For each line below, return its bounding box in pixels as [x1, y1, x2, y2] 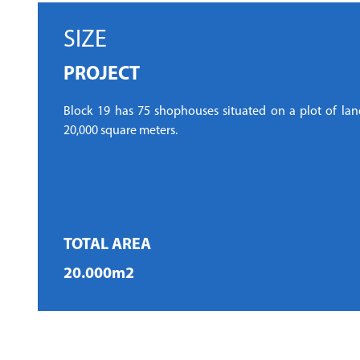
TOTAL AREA [63, 237, 151, 254]
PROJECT [63, 65, 140, 85]
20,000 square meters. [63, 125, 178, 138]
